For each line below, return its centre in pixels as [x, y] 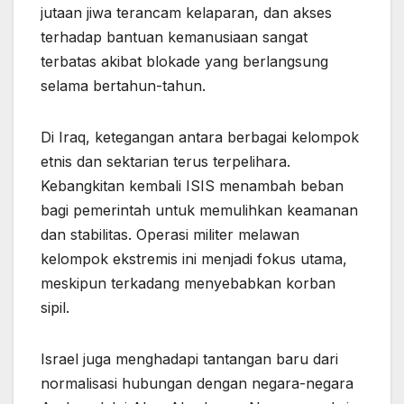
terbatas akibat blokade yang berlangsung [184, 62]
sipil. [55, 308]
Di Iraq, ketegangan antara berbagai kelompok [200, 138]
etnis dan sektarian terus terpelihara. [165, 162]
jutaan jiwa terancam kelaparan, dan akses [186, 13]
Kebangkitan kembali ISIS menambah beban [192, 186]
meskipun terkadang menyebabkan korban [188, 284]
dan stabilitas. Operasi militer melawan [170, 235]
